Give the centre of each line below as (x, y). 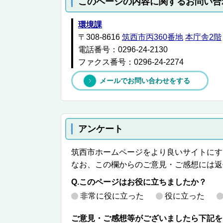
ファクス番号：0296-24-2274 (131, 62)
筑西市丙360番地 (153, 37)
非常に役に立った (112, 196)
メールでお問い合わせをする (145, 81)
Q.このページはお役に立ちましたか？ (139, 182)
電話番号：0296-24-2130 (123, 50)
